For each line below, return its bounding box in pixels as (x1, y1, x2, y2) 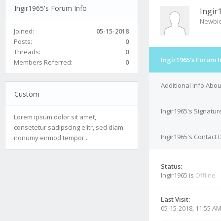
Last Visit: (161, 195, 190, 204)
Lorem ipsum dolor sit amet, (14, 112, 96, 121)
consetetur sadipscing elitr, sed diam (14, 122, 123, 132)
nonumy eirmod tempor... (14, 133, 89, 142)
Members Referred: (14, 57, 73, 67)
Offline (195, 171, 216, 180)
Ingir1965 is (161, 171, 195, 180)
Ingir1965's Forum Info (14, 3, 87, 13)
